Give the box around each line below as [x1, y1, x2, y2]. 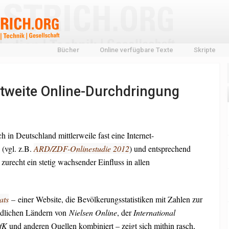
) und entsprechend [129, 143, 191, 154]
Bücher [57, 46, 79, 54]
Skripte [193, 46, 216, 54]
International [133, 207, 175, 218]
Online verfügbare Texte [99, 46, 173, 54]
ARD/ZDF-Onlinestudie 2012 [33, 143, 129, 154]
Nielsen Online [68, 207, 117, 218]
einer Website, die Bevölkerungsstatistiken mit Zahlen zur [17, 194, 202, 204]
